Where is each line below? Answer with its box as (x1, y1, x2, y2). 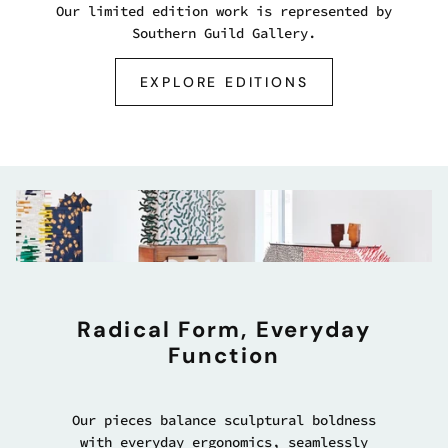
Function (167, 340, 281, 370)
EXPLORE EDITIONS (139, 73, 309, 92)
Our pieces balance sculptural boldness (71, 410, 376, 429)
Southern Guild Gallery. (131, 24, 316, 43)
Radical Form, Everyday (76, 314, 372, 344)
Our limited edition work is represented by (55, 2, 392, 21)
